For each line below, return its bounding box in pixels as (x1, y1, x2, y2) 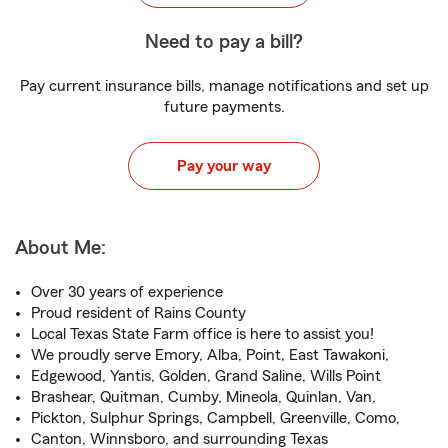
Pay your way (177, 158, 271, 174)
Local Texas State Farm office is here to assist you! (31, 326, 374, 342)
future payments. (163, 99, 285, 115)
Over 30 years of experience (31, 284, 223, 300)
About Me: (15, 238, 106, 258)
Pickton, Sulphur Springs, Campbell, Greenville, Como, (31, 410, 400, 426)
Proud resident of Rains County (31, 305, 246, 321)
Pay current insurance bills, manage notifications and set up (19, 78, 429, 94)
